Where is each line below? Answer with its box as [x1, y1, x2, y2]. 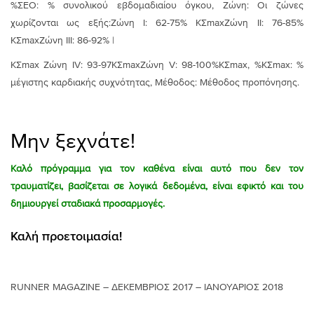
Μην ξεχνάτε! [11, 130, 135, 152]
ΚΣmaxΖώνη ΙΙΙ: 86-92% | [11, 34, 114, 46]
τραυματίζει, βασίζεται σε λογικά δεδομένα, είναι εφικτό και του [11, 180, 303, 191]
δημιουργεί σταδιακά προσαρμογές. [11, 198, 165, 209]
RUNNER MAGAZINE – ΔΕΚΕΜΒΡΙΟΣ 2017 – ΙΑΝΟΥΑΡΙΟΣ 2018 [11, 281, 283, 292]
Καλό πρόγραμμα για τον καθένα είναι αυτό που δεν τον [11, 163, 303, 174]
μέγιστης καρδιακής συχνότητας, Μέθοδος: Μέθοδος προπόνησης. [11, 76, 299, 88]
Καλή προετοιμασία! [11, 228, 122, 243]
